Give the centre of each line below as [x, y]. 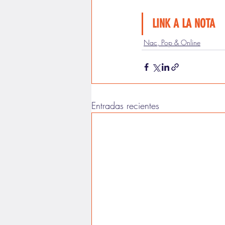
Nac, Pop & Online [172, 42]
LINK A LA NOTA [184, 24]
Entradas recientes [125, 105]
